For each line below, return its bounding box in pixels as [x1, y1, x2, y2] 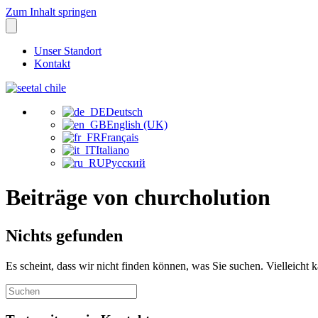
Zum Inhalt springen [6, 6, 97, 18]
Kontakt [34, 57, 70, 70]
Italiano [96, 144, 129, 156]
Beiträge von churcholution [6, 185, 270, 211]
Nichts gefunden [6, 226, 123, 245]
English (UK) [106, 119, 168, 131]
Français [101, 131, 138, 143]
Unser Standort [34, 45, 102, 57]
